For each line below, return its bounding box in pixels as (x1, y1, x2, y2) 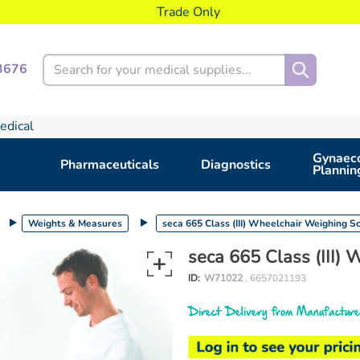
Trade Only (156, 3, 220, 21)
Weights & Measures (28, 217, 122, 231)
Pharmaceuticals (59, 155, 159, 174)
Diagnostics (200, 155, 271, 174)
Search (42, 53, 76, 69)
